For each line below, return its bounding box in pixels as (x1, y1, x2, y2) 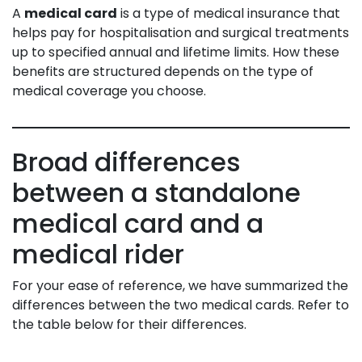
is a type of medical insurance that (117, 3, 340, 23)
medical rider (12, 235, 191, 272)
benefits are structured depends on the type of (12, 61, 314, 81)
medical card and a (12, 204, 263, 242)
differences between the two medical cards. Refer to (12, 295, 349, 314)
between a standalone (12, 174, 301, 211)
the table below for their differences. (12, 314, 246, 334)
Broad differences (12, 143, 241, 180)
